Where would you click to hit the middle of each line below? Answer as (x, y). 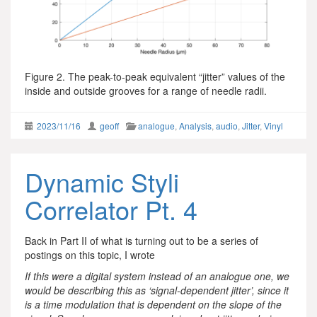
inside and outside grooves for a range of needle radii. (146, 91)
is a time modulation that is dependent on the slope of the (153, 304)
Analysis (195, 126)
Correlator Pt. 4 (111, 209)
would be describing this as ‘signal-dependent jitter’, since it (157, 290)
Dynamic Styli (102, 181)
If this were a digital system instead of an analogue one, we (157, 276)
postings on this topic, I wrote (90, 255)
